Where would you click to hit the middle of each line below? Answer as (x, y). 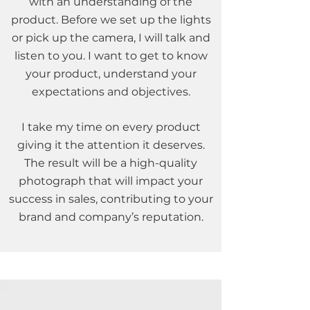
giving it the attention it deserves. (111, 145)
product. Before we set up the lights (111, 20)
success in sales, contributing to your (111, 199)
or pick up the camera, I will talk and (111, 38)
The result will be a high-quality (111, 163)
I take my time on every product (111, 127)
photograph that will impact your (111, 181)
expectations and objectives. (111, 92)
